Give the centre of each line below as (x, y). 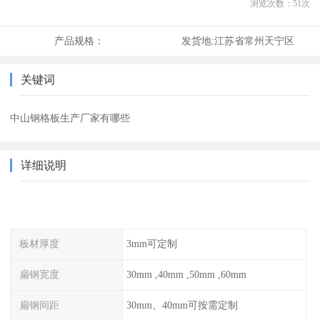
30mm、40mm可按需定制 (182, 305)
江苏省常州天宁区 (254, 41)
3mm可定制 (151, 244)
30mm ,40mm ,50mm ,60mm (186, 274)
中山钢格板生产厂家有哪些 (70, 118)
